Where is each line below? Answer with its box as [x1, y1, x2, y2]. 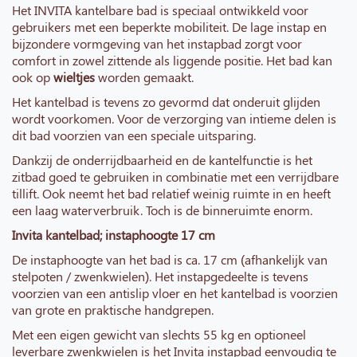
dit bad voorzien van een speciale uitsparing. [12, 127, 256, 144]
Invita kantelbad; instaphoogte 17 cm [12, 226, 215, 244]
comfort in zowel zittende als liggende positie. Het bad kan [12, 52, 332, 69]
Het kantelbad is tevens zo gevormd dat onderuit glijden [12, 93, 320, 111]
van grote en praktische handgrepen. [12, 301, 214, 319]
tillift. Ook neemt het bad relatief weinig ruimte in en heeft [12, 185, 331, 202]
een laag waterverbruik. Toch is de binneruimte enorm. [12, 202, 312, 219]
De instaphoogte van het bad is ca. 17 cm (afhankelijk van [12, 251, 328, 269]
